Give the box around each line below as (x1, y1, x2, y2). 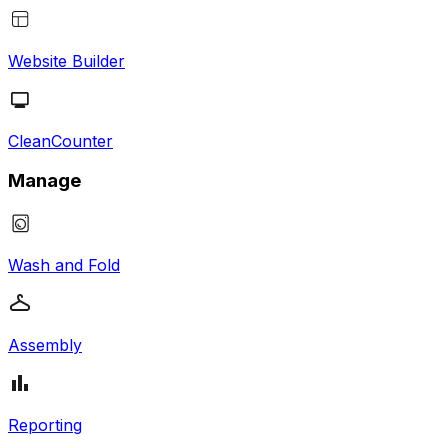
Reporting (8, 415, 82, 436)
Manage (8, 169, 81, 193)
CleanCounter (8, 130, 113, 151)
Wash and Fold (8, 255, 120, 276)
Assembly (8, 335, 82, 356)
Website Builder (8, 50, 125, 71)
